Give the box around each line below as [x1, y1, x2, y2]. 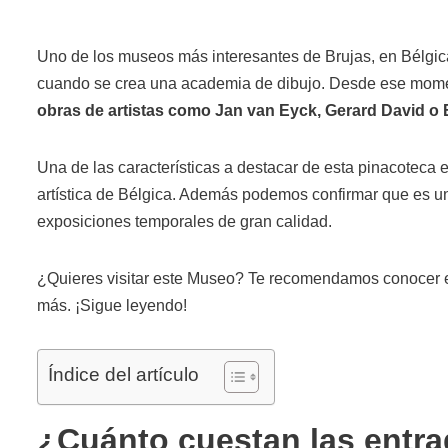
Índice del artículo [48, 363, 199, 385]
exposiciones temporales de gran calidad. [37, 212, 332, 230]
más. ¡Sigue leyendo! [37, 296, 187, 314]
